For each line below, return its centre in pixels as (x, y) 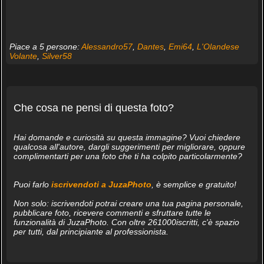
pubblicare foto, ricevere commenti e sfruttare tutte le (112, 212)
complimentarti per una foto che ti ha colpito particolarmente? (128, 156)
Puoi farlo (32, 184)
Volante (23, 56)
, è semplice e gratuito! (194, 184)
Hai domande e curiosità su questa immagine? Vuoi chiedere (127, 137)
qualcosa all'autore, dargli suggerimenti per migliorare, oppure (129, 146)
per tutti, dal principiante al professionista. (91, 231)
